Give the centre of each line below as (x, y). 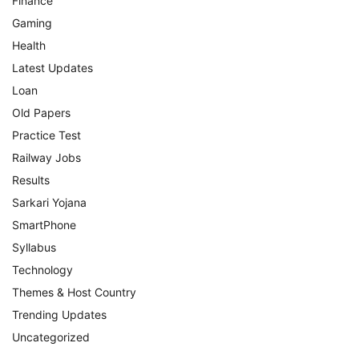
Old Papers (41, 112)
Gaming (32, 22)
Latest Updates (52, 67)
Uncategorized (51, 337)
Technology (42, 269)
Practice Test (46, 135)
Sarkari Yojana (49, 202)
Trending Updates (59, 314)
